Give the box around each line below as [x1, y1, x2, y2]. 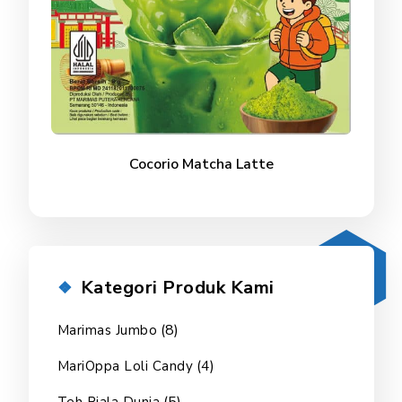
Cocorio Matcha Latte [128, 154, 274, 175]
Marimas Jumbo [57, 321, 157, 340]
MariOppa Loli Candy [57, 357, 193, 376]
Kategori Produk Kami [80, 275, 275, 301]
